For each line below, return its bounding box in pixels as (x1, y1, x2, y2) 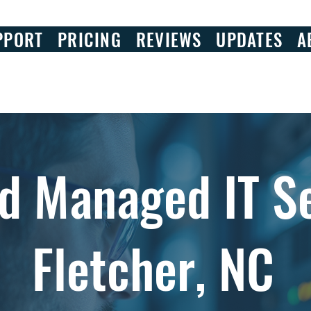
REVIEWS (135, 26, 202, 52)
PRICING (58, 26, 121, 52)
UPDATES (216, 26, 283, 52)
